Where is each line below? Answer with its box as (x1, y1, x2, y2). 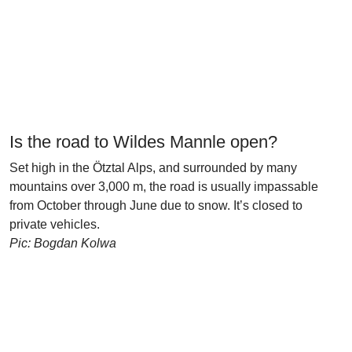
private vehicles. (9, 218, 100, 231)
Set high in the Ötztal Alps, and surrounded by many (9, 161, 297, 174)
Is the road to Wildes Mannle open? (9, 132, 277, 152)
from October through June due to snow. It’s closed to (9, 199, 302, 212)
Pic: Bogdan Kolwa (9, 236, 116, 250)
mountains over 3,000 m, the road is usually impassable (9, 180, 318, 193)
